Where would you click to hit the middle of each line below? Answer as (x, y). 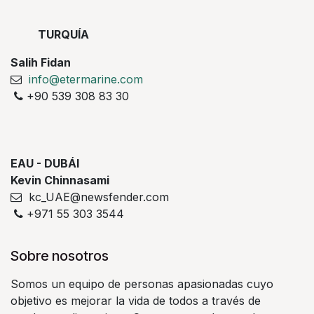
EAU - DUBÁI (45, 164)
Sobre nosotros (60, 256)
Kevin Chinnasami (60, 180)
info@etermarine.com (86, 80)
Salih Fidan (41, 63)
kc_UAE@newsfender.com (95, 197)
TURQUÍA (63, 35)
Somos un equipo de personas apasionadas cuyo (142, 284)
